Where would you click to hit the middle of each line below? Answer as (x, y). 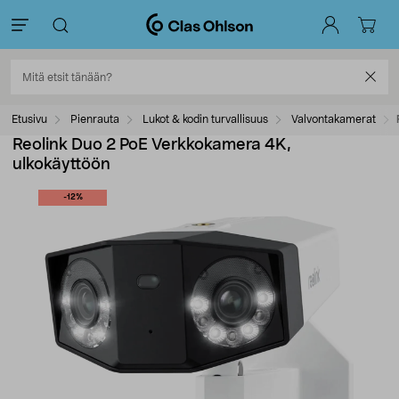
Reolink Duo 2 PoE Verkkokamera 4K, (152, 145)
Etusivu (29, 119)
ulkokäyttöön (61, 165)
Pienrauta (95, 119)
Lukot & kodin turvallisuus (205, 119)
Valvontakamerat (334, 119)
